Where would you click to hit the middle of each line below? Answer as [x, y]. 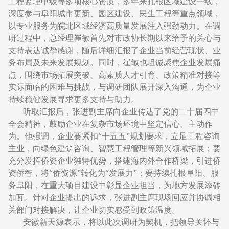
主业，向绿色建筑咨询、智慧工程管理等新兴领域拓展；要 [114, 148]
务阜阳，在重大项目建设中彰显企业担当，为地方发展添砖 [114, 185]
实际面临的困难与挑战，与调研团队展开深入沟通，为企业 [114, 87]
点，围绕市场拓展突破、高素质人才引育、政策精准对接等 [114, 75]
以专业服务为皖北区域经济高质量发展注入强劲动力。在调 [114, 26]
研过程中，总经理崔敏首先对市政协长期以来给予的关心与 [114, 38]
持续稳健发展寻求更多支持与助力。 [73, 99]
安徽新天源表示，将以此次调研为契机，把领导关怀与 [121, 222]
